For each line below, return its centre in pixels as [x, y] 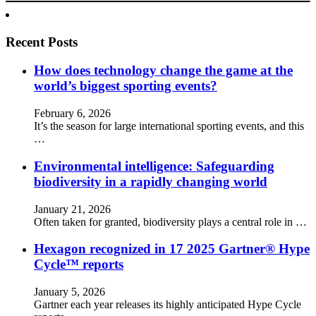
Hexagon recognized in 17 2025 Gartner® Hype [172, 249]
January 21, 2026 [72, 209]
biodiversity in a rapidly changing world [151, 181]
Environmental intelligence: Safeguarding [154, 166]
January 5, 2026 [69, 292]
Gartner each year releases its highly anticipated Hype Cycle [168, 305]
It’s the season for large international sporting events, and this [169, 126]
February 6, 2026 [72, 114]
